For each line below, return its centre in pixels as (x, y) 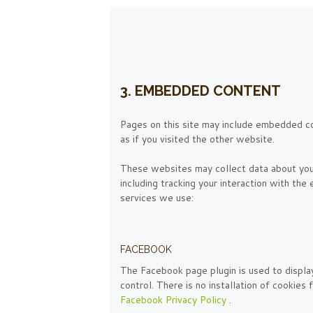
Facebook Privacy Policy (175, 299)
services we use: (157, 198)
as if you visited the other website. (197, 139)
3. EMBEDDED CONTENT (201, 91)
